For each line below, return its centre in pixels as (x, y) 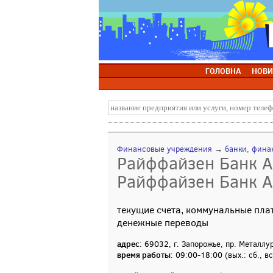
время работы (144, 255)
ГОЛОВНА (223, 71)
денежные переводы (163, 223)
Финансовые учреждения (165, 149)
